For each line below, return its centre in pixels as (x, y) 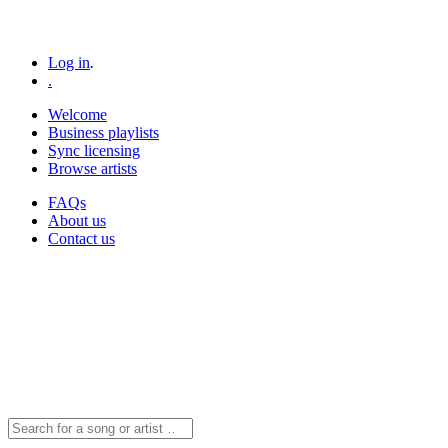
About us (77, 220)
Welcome (77, 114)
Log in (69, 62)
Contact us (81, 238)
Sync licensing (94, 150)
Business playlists (103, 132)
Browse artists (92, 168)
